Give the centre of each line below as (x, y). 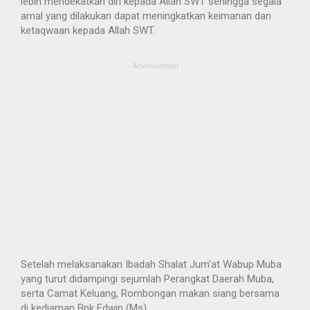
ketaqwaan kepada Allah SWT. (88, 31)
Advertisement (155, 66)
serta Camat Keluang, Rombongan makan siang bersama (150, 294)
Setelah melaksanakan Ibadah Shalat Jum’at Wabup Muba (151, 265)
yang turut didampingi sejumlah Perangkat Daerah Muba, (147, 279)
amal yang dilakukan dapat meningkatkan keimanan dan (146, 16)
